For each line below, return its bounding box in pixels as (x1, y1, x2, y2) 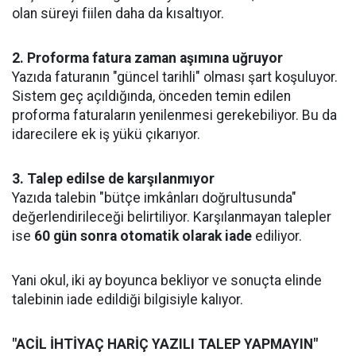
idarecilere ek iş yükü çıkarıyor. (12, 126, 200, 142)
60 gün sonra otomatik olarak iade (34, 228, 252, 244)
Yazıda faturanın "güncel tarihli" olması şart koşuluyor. (12, 69, 338, 85)
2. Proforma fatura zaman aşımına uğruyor (12, 50, 283, 66)
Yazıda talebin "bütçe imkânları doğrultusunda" (12, 190, 296, 206)
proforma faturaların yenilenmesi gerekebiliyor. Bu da (12, 107, 337, 123)
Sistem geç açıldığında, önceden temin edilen (12, 88, 291, 104)
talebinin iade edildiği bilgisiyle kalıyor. (12, 292, 243, 308)
